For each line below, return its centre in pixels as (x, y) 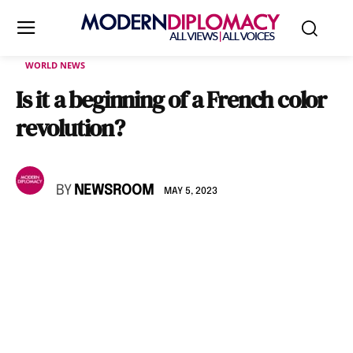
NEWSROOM (114, 191)
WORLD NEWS (55, 65)
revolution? (70, 128)
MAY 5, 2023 (191, 191)
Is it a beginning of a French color (171, 100)
